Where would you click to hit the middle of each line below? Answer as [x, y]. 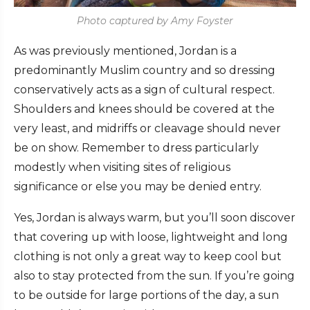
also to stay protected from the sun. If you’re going [154, 275]
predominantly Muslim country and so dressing [145, 70]
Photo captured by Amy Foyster [155, 20]
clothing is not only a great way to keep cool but [148, 256]
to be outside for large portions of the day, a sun [146, 295]
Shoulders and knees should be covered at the [144, 109]
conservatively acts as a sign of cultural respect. [144, 89]
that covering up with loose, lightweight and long [151, 237]
